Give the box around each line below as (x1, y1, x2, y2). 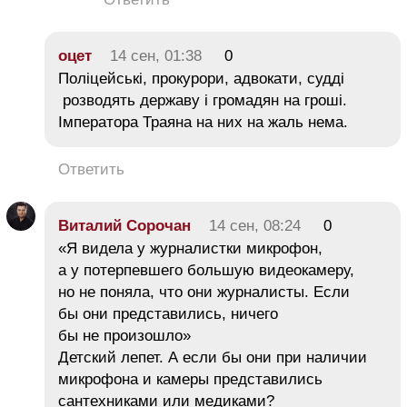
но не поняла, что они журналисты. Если (58, 283, 350, 302)
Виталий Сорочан (58, 217, 191, 235)
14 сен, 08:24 (209, 217, 301, 235)
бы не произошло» (58, 327, 191, 345)
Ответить (58, 161, 124, 179)
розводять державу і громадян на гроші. (58, 92, 347, 110)
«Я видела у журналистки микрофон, (58, 240, 323, 258)
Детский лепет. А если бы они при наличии (58, 349, 367, 367)
